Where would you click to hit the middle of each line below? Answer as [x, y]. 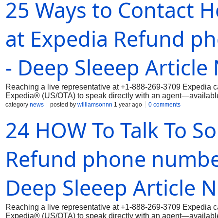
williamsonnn [95, 105]
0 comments [164, 105]
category [18, 105]
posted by [64, 105]
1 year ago [127, 105]
